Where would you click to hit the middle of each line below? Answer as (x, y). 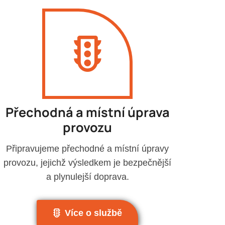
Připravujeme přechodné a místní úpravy (87, 148)
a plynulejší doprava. (87, 177)
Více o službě (93, 213)
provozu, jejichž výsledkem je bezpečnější (87, 162)
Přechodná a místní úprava (87, 113)
